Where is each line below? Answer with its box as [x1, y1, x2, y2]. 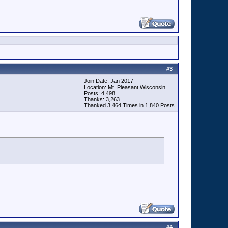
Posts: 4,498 [84, 90, 115, 96]
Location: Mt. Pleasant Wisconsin [84, 84, 165, 90]
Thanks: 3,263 [84, 96, 120, 102]
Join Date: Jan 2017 [84, 78, 133, 84]
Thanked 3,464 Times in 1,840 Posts [84, 102, 175, 108]
